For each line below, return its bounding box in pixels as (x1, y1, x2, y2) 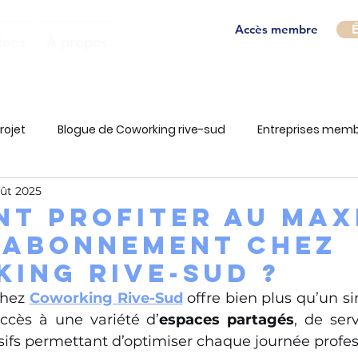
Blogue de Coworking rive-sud (58, 121, 225, 137)
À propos (46, 33, 108, 51)
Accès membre (234, 22, 318, 37)
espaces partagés (159, 311, 295, 328)
